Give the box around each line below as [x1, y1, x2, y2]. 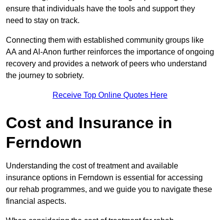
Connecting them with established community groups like [6, 35, 204, 44]
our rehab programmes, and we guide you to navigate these [6, 185, 212, 193]
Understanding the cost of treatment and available [6, 161, 178, 170]
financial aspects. [6, 196, 66, 205]
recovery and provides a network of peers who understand [6, 59, 207, 68]
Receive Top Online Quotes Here [53, 90, 167, 99]
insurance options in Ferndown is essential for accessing [6, 173, 203, 182]
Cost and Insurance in [6, 113, 172, 132]
